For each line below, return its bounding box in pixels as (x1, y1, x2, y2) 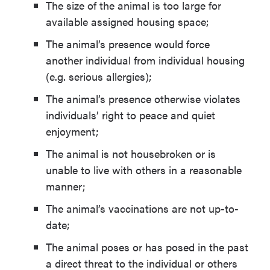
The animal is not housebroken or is (46, 146, 216, 161)
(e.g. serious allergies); (46, 69, 152, 84)
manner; (46, 178, 86, 193)
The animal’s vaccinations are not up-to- (46, 201, 239, 216)
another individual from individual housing (46, 52, 245, 67)
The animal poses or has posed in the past (46, 239, 248, 254)
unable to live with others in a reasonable (46, 162, 242, 177)
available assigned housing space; (46, 14, 209, 29)
